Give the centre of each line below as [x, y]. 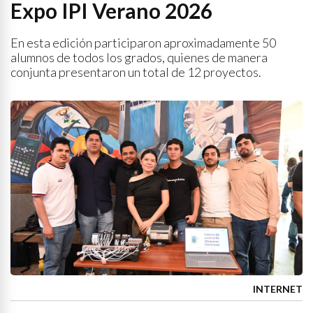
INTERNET [278, 289]
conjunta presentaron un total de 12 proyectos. [136, 72]
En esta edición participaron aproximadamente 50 [143, 43]
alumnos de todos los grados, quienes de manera [139, 57]
